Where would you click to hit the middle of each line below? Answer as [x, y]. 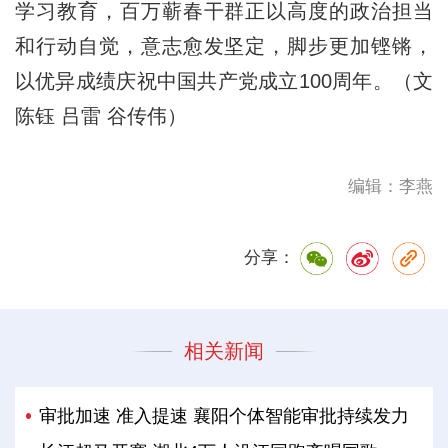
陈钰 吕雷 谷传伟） [100, 115]
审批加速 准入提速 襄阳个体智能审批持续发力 [224, 416]
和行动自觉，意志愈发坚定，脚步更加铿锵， [224, 45]
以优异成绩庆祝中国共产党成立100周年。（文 [224, 80]
